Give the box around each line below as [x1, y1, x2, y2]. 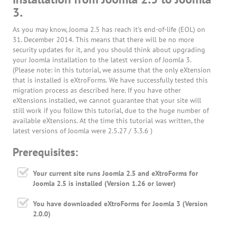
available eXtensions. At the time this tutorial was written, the [13, 116, 204, 125]
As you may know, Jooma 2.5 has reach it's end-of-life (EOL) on [13, 24, 205, 34]
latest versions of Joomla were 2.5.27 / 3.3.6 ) [13, 126, 153, 135]
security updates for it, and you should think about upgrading [13, 45, 205, 54]
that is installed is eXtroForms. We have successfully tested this [13, 75, 208, 85]
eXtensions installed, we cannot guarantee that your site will [13, 95, 201, 105]
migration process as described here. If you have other [13, 85, 181, 95]
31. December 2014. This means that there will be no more [13, 34, 194, 44]
